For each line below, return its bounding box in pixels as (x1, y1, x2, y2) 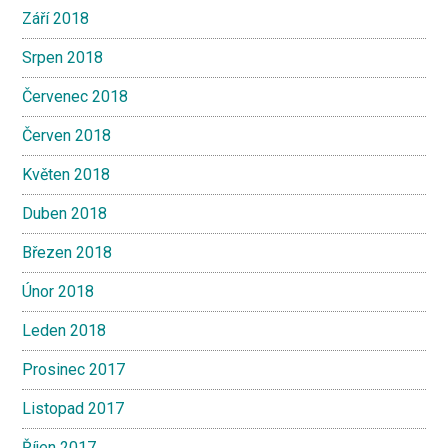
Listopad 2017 (22, 399, 125, 418)
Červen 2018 (22, 126, 112, 145)
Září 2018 (22, 9, 90, 28)
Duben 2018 (22, 204, 108, 223)
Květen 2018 (22, 165, 111, 184)
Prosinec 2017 (22, 360, 126, 379)
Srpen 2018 (22, 48, 104, 67)
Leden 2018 (22, 321, 107, 340)
